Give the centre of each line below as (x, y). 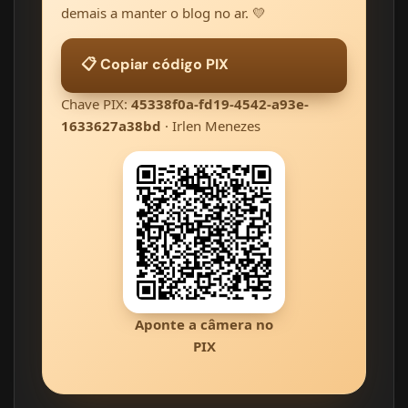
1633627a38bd (111, 126)
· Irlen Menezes (211, 126)
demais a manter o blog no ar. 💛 (163, 13)
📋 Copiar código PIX (155, 64)
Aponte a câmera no (204, 325)
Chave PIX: (96, 104)
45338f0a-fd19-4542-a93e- (220, 104)
